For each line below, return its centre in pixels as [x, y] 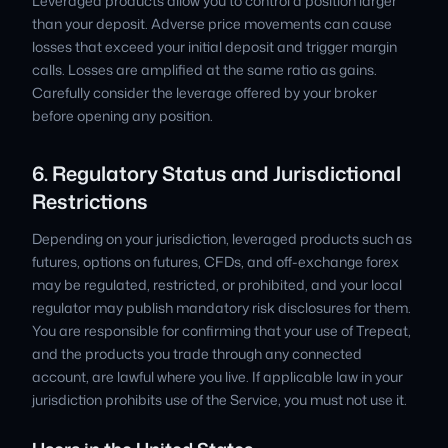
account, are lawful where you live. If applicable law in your [217, 376]
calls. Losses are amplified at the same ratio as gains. [204, 69]
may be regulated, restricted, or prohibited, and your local [217, 284]
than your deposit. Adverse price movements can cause [212, 23]
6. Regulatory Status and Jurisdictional [216, 173]
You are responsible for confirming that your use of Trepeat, [221, 330]
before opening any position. [122, 115]
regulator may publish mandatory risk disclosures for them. [221, 307]
